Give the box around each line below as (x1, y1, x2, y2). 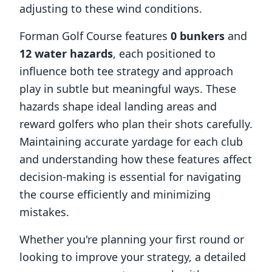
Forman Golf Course (19, 29, 122, 43)
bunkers (177, 29, 225, 43)
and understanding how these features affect (19, 152, 252, 166)
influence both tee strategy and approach (19, 64, 233, 78)
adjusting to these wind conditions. (19, 1, 202, 16)
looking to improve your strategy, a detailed (19, 250, 246, 264)
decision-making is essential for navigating (19, 169, 241, 184)
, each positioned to (113, 46, 216, 61)
